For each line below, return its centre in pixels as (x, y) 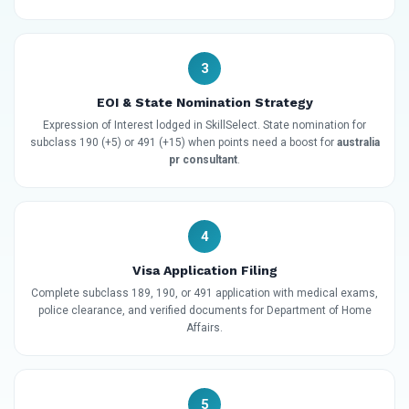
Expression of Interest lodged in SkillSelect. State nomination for (204, 126)
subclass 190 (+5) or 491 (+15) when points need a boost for (183, 143)
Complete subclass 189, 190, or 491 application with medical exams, (204, 294)
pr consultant (203, 160)
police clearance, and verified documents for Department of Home (204, 311)
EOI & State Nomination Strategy (204, 103)
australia (358, 143)
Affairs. (204, 328)
